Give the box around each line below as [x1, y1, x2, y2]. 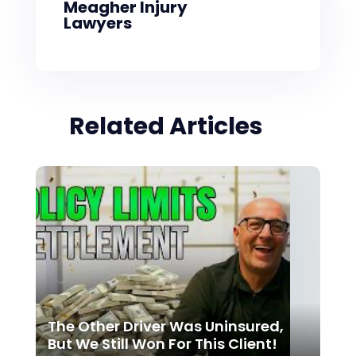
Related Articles [68, 109, 263, 143]
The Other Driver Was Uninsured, [47, 315, 284, 336]
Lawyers [63, 11, 132, 34]
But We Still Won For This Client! [47, 333, 277, 354]
